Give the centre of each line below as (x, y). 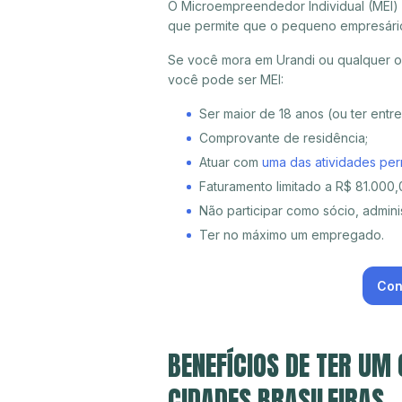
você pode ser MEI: (226, 80)
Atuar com (231, 162)
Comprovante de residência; (284, 138)
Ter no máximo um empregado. (292, 235)
